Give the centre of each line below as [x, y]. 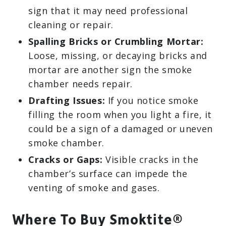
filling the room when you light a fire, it [120, 115]
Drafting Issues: [67, 100]
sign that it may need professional [108, 11]
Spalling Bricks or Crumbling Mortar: [116, 41]
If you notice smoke [152, 100]
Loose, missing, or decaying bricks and [118, 55]
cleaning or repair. [71, 25]
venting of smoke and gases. [94, 188]
